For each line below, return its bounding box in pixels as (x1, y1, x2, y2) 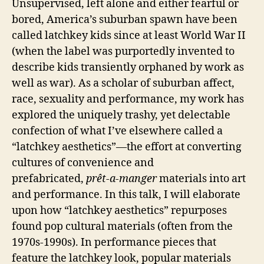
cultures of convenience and (12, 156, 154, 170)
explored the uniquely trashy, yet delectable (12, 108, 230, 122)
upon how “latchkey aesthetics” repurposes (12, 203, 227, 217)
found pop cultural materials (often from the (12, 219, 233, 233)
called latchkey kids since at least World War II (12, 28, 246, 42)
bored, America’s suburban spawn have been (12, 12, 237, 27)
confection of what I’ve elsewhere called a (12, 124, 223, 138)
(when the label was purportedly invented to (12, 44, 235, 58)
